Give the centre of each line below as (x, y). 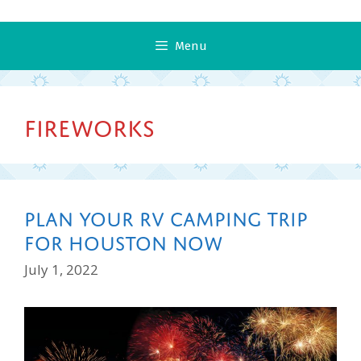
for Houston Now (124, 240)
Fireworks (89, 124)
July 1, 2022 (61, 269)
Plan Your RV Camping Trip (166, 216)
